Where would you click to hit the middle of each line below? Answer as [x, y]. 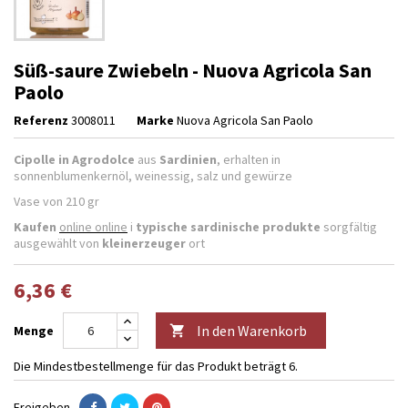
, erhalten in [249, 159]
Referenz [41, 120]
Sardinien [188, 159]
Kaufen [35, 226]
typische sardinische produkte [228, 226]
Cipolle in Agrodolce [74, 159]
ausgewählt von [58, 243]
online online [93, 226]
